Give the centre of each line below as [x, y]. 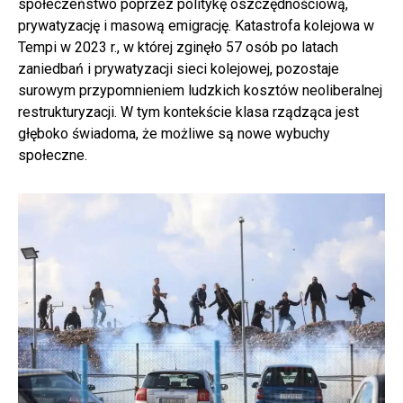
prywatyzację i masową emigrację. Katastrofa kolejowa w [196, 25]
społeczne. [53, 155]
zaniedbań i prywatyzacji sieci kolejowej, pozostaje [179, 68]
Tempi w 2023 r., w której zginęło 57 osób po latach [178, 47]
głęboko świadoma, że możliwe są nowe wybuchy [174, 133]
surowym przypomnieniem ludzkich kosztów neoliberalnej [200, 90]
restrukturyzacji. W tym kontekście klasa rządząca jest [188, 112]
